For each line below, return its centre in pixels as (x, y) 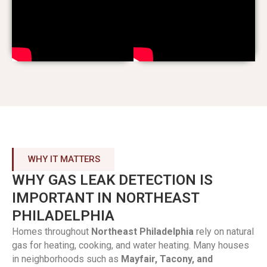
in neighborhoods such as (66, 259)
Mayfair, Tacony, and (167, 259)
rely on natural (224, 231)
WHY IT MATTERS (64, 159)
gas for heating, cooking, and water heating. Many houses (131, 245)
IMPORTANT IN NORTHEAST (105, 198)
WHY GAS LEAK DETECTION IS (112, 180)
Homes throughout (52, 231)
